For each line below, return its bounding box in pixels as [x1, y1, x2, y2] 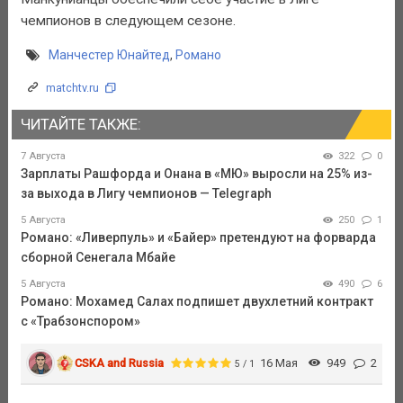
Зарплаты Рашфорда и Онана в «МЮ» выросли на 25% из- [20, 166, 372, 181]
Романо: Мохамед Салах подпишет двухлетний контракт [20, 293, 373, 309]
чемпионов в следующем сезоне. [20, 12, 236, 29]
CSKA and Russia [75, 355, 165, 370]
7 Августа [20, 149, 66, 162]
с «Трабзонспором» [20, 313, 140, 328]
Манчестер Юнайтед [48, 48, 170, 63]
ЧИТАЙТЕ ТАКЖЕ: [20, 115, 141, 134]
